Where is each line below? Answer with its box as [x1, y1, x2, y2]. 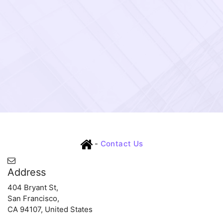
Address [7, 166, 46, 178]
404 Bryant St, [7, 183, 58, 192]
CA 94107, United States [7, 205, 93, 214]
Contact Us [100, 139, 143, 148]
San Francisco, [7, 194, 59, 203]
